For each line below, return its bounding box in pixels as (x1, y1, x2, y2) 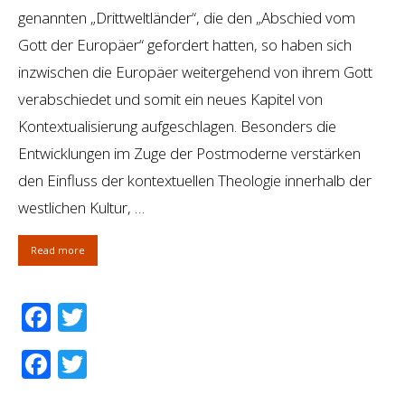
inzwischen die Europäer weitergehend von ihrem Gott (18, 61, 372, 83)
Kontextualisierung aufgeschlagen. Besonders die (18, 116, 336, 137)
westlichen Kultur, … (18, 197, 145, 219)
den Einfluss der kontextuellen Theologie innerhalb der (18, 170, 372, 192)
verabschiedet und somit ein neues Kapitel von (18, 89, 323, 110)
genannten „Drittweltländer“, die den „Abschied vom (18, 7, 355, 29)
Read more (31, 243, 85, 258)
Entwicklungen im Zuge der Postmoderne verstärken (18, 143, 361, 165)
